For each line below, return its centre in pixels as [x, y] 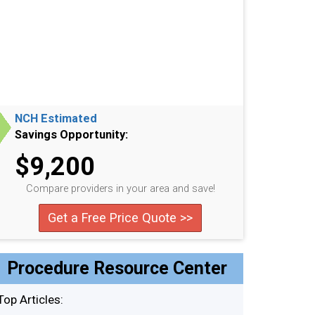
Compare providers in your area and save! [120, 188]
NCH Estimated [56, 118]
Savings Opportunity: [71, 135]
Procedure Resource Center [117, 268]
